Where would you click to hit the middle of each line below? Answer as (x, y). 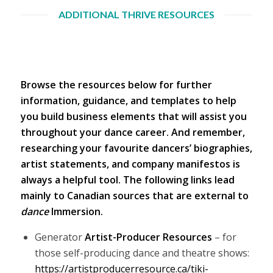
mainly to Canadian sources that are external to (134, 195)
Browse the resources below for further (116, 84)
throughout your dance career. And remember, (133, 132)
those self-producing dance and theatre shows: (142, 253)
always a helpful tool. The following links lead (127, 179)
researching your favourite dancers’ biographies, (136, 148)
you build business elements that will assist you (133, 116)
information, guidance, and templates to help (128, 100)
